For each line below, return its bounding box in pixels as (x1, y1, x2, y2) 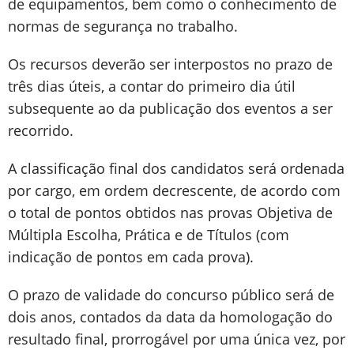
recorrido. (8, 121, 73, 140)
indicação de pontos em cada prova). (8, 247, 254, 266)
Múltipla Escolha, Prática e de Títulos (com (8, 225, 289, 244)
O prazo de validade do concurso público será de (8, 285, 334, 304)
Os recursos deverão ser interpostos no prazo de (8, 55, 333, 73)
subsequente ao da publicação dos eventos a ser (8, 99, 333, 118)
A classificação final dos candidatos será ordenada (8, 159, 345, 178)
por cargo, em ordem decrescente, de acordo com (8, 181, 341, 200)
